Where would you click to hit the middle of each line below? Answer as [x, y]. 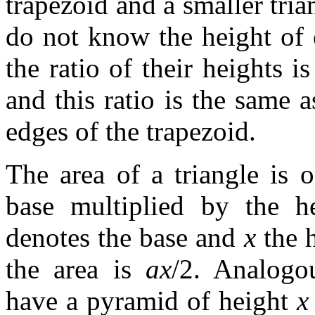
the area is [76, 269]
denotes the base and [125, 237]
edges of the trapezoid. [131, 131]
